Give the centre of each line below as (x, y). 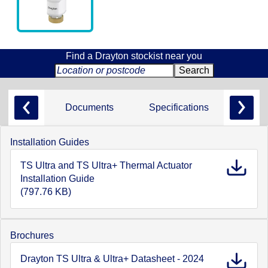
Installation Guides (50, 142)
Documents (89, 107)
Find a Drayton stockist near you (134, 56)
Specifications (179, 107)
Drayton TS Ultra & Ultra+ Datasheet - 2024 (112, 258)
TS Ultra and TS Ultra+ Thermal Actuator (106, 165)
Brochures (32, 235)
